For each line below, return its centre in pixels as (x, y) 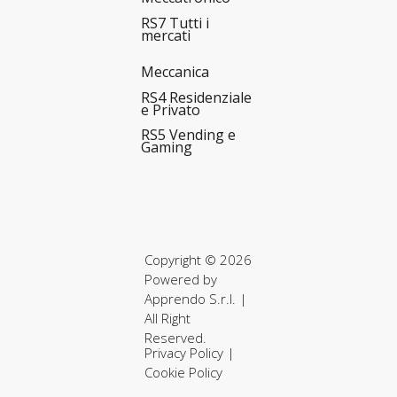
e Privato (171, 109)
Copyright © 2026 (198, 260)
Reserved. (175, 338)
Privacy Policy (183, 352)
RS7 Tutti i (175, 23)
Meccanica (175, 72)
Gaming (167, 148)
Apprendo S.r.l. (190, 299)
